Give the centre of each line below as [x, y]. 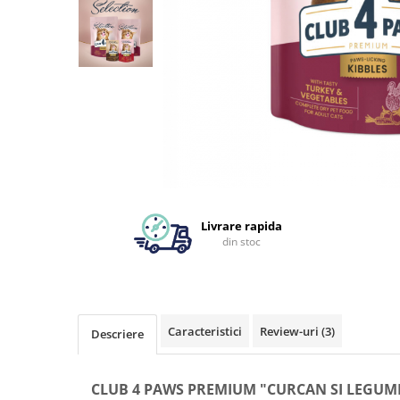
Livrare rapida [242, 226]
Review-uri [291, 332]
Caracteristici [205, 332]
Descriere [117, 334]
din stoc [242, 242]
